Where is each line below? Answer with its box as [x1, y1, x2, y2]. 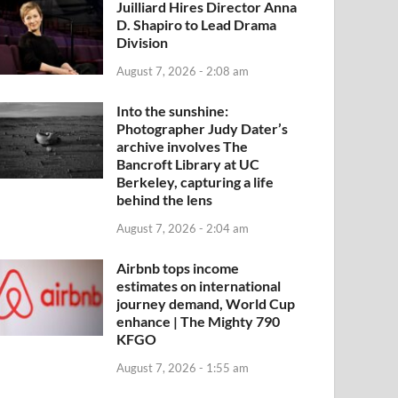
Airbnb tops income [116, 259, 240, 276]
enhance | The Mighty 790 [116, 312, 281, 330]
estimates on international [116, 276, 282, 294]
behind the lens [116, 190, 213, 208]
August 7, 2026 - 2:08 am [116, 63, 250, 78]
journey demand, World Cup [116, 294, 296, 312]
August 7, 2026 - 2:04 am [116, 220, 250, 235]
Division [116, 34, 169, 52]
